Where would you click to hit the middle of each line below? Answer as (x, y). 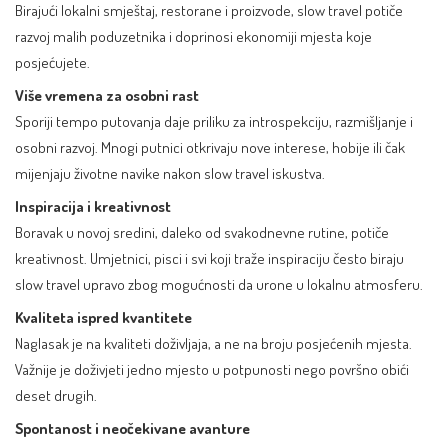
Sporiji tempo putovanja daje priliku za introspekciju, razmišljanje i (214, 120)
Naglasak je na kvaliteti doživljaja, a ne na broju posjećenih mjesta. (213, 342)
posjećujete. (52, 61)
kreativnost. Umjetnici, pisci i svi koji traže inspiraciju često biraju (209, 257)
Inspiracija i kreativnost (93, 205)
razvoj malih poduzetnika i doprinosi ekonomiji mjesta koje (193, 35)
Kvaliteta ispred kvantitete (103, 316)
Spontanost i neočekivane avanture (132, 427)
